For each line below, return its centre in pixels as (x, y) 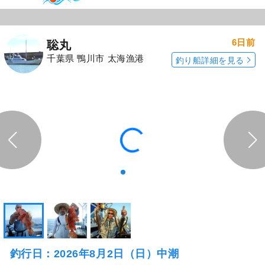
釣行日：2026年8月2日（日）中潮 (94, 253)
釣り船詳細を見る (210, 60)
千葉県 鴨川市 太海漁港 (96, 58)
